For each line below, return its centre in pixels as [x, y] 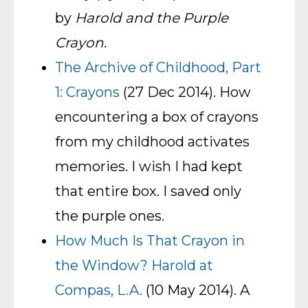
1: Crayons [87, 92]
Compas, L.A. [99, 290]
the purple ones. [110, 216]
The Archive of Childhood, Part [158, 67]
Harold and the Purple [152, 18]
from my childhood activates [152, 142]
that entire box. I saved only [148, 191]
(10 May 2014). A [196, 290]
